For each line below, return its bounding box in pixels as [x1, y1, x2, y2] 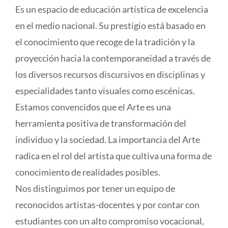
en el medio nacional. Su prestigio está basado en [15, 20, 206, 32]
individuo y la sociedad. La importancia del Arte [15, 134, 200, 146]
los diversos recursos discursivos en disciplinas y [15, 69, 205, 80]
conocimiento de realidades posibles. [15, 166, 160, 178]
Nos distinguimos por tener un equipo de [15, 183, 175, 194]
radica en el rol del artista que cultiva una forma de [15, 150, 212, 162]
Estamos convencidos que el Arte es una [15, 101, 171, 113]
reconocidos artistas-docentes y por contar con [15, 199, 199, 211]
